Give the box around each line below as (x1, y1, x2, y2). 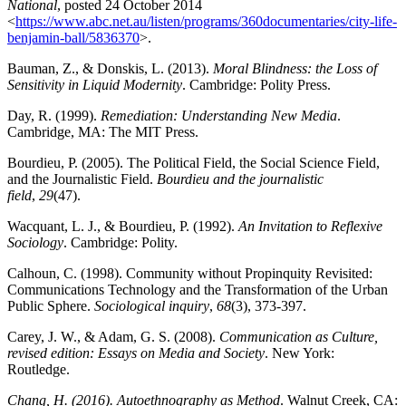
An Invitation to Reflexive (238, 217, 382, 234)
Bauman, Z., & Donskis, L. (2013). (7, 60, 213, 76)
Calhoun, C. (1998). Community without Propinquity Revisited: (7, 265, 372, 281)
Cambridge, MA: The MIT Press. (7, 123, 198, 140)
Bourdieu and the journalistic (157, 170, 324, 187)
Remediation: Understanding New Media (101, 107, 337, 123)
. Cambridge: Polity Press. (182, 76, 331, 92)
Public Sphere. (7, 297, 94, 314)
